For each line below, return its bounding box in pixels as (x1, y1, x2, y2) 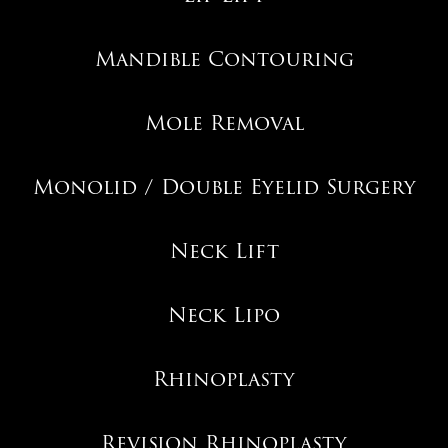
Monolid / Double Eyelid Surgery (32, 170, 416, 203)
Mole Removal (144, 106, 304, 139)
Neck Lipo (168, 298, 280, 331)
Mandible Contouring (94, 42, 354, 75)
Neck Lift (169, 234, 279, 267)
